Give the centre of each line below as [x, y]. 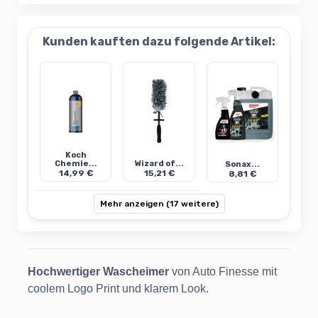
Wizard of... [159, 164]
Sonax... [242, 165]
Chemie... [76, 164]
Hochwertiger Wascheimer [98, 272]
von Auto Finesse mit [223, 272]
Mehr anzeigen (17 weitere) [159, 204]
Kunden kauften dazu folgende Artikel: [159, 42]
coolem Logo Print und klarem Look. [118, 289]
